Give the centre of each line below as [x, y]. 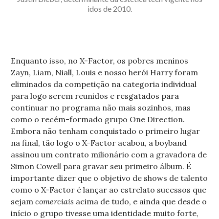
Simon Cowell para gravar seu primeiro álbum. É [101, 166]
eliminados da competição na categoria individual [104, 84]
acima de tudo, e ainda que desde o [141, 202]
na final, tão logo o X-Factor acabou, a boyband [99, 143]
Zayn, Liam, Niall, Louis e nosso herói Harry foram [105, 73]
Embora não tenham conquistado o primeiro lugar [106, 131]
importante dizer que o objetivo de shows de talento [109, 178]
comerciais [55, 202]
